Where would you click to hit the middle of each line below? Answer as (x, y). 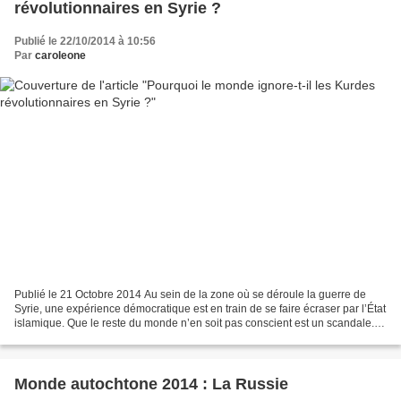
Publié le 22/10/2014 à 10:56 (85, 41)
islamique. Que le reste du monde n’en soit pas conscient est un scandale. (194, 324)
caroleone (60, 55)
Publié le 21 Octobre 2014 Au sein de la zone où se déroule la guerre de (190, 295)
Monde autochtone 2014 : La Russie (151, 384)
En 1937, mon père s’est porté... (91, 338)
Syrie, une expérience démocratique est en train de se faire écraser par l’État (200, 309)
